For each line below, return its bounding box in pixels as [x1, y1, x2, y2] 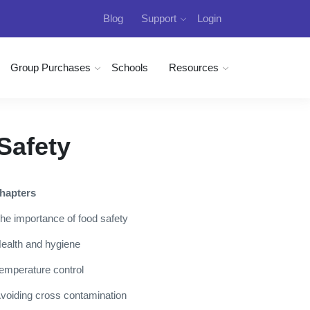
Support [141, 12, 177, 24]
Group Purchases [10, 62, 91, 73]
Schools [111, 62, 148, 73]
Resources [169, 62, 219, 73]
